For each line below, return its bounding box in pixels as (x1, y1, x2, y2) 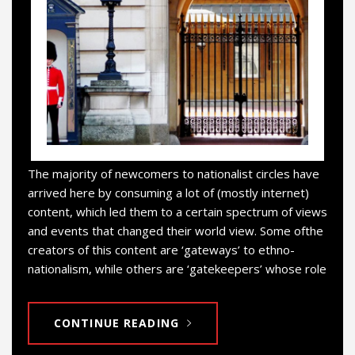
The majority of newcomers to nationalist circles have (28, 166, 319, 182)
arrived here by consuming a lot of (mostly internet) (28, 185, 309, 201)
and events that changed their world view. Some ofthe (28, 223, 323, 239)
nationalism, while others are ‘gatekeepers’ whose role (28, 261, 326, 277)
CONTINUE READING (53, 315, 179, 331)
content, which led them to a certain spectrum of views (28, 204, 327, 220)
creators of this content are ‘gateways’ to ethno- (28, 242, 295, 258)
